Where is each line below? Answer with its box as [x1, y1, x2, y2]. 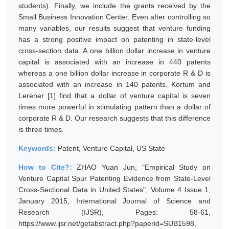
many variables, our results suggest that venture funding [18, 24, 211, 32]
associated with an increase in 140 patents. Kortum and [18, 80, 211, 88]
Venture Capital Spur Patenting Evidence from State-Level [18, 174, 211, 182]
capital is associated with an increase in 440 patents [18, 58, 211, 66]
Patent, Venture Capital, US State [58, 144, 165, 152]
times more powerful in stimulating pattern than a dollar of [18, 103, 211, 111]
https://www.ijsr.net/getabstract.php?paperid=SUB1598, [18, 219, 196, 227]
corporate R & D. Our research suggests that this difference [18, 114, 211, 122]
